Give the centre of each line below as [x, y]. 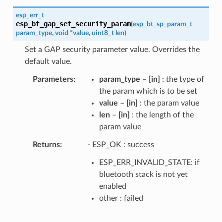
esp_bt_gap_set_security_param [73, 24]
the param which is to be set [148, 91]
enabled [112, 186]
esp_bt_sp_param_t [162, 24]
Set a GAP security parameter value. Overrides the [112, 49]
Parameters [53, 79]
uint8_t [103, 33]
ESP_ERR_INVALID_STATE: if [149, 162]
